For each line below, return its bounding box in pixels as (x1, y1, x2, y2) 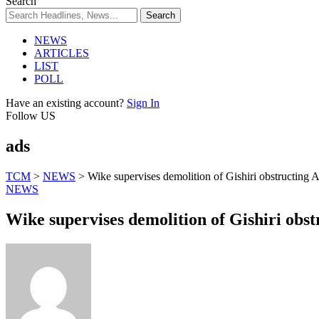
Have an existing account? (6, 97, 124, 109)
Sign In (127, 97, 159, 109)
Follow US (6, 110, 56, 122)
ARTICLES (34, 47, 89, 59)
